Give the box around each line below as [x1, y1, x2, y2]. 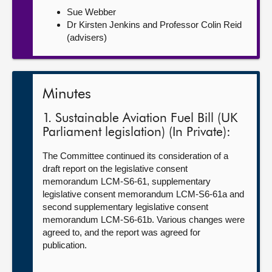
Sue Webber [67, 7, 116, 17]
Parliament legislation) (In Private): [42, 126, 231, 139]
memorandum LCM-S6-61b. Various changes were [42, 214, 245, 225]
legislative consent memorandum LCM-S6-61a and [42, 189, 244, 199]
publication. [42, 240, 87, 250]
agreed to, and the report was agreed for [42, 227, 200, 237]
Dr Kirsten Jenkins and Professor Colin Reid [67, 19, 242, 30]
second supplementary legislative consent [42, 202, 208, 212]
